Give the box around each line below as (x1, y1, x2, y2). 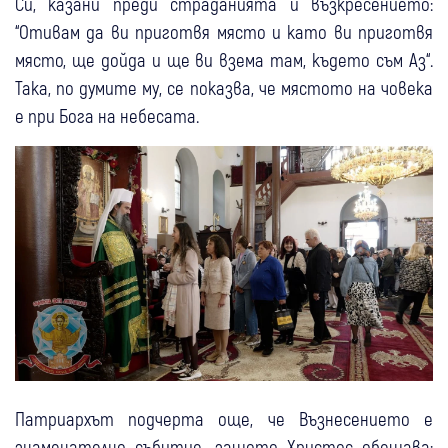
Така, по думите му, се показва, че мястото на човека (15, 75, 433, 99)
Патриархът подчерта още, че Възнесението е (15, 406, 433, 430)
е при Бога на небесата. (15, 103, 199, 127)
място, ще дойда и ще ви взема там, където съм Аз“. (15, 47, 433, 71)
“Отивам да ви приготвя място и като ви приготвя (15, 19, 433, 43)
